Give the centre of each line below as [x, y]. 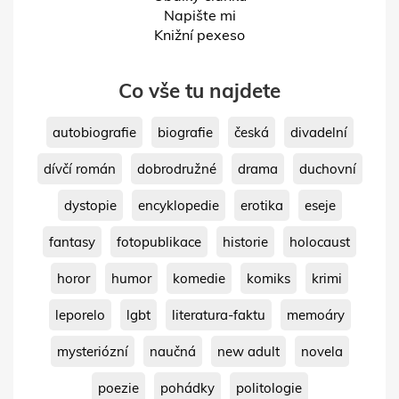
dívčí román [79, 168]
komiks [269, 278]
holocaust [320, 241]
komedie [199, 278]
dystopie [90, 205]
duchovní [327, 168]
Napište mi [199, 15]
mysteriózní [92, 351]
